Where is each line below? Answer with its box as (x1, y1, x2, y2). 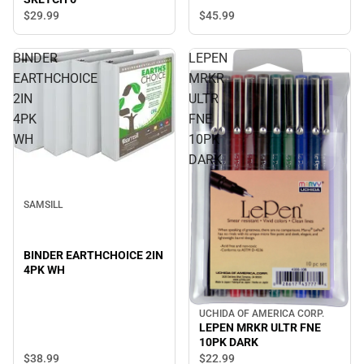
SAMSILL (24, 198, 63, 210)
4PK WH (24, 262, 65, 276)
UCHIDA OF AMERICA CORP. (199, 308, 324, 320)
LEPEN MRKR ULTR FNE (199, 321, 321, 335)
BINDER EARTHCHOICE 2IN (24, 248, 163, 262)
